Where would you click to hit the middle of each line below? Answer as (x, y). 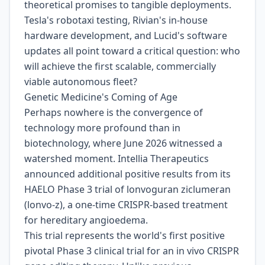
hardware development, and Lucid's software (126, 35)
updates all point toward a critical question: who (132, 51)
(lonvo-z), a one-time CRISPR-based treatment (126, 205)
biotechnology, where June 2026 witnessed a (123, 143)
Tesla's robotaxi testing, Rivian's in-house (116, 20)
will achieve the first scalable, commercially (120, 66)
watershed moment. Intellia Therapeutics (117, 159)
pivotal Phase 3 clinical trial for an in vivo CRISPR (132, 251)
